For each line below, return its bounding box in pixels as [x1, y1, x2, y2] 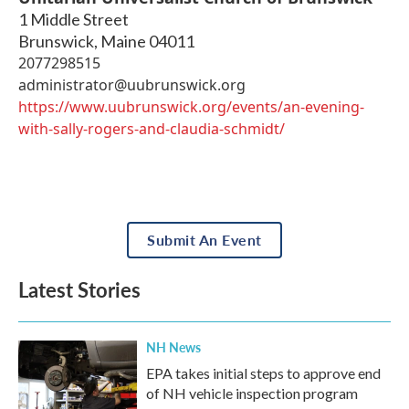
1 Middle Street [18, 8, 129, 29]
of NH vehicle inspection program [146, 383, 358, 402]
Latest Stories [18, 274, 141, 304]
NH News [146, 337, 201, 356]
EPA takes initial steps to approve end [146, 363, 381, 382]
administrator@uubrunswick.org [18, 74, 246, 95]
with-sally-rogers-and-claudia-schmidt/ [18, 118, 285, 139]
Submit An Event [147, 228, 262, 250]
